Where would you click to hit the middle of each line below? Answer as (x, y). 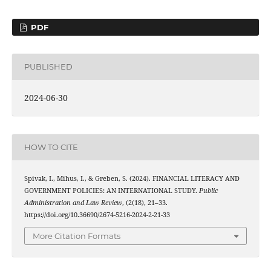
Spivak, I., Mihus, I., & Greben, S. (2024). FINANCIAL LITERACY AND (132, 178)
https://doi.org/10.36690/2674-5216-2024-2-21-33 (97, 214)
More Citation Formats (77, 236)
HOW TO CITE (51, 147)
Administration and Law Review (73, 202)
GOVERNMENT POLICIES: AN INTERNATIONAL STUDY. (111, 190)
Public (208, 190)
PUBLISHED (48, 67)
